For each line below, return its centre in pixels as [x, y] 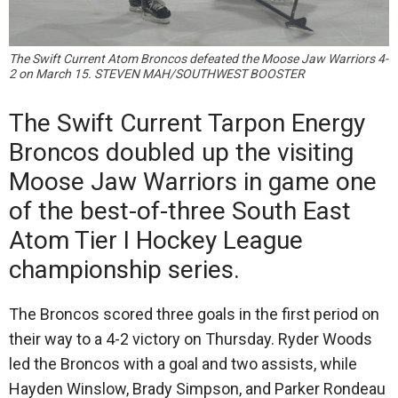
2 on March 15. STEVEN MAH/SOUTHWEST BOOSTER [157, 74]
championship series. [124, 270]
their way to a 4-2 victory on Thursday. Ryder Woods [191, 339]
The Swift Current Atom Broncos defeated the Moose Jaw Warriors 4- [199, 59]
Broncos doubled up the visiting [181, 153]
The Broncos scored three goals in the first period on [194, 314]
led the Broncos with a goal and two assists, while [183, 364]
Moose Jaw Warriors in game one [193, 182]
